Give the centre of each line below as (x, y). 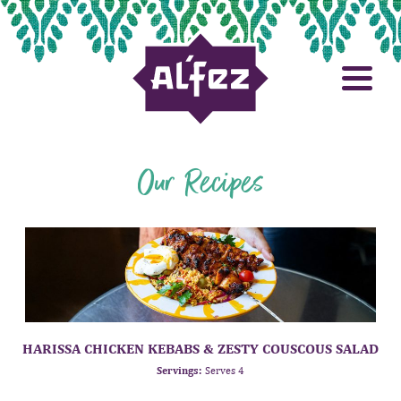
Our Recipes (200, 183)
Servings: (179, 371)
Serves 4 (225, 371)
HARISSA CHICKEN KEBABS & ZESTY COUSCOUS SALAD (200, 349)
